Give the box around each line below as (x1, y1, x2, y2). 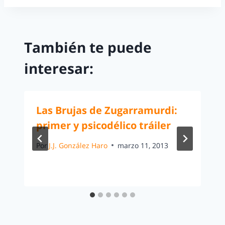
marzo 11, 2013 (118, 140, 169, 150)
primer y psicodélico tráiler (36, 119, 171, 133)
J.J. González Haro (49, 140, 108, 150)
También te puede (24, 38, 152, 57)
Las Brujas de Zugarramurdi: (36, 103, 177, 118)
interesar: (24, 59, 93, 78)
